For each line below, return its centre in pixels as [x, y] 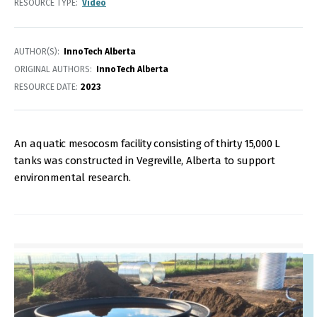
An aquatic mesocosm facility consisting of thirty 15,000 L [147, 144]
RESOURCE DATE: [46, 87]
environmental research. [74, 178]
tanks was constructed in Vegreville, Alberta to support [145, 161]
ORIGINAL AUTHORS [52, 69]
